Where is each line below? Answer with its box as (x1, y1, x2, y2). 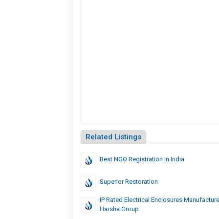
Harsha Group (99, 205, 139, 213)
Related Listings (85, 132, 141, 141)
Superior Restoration (99, 177, 158, 185)
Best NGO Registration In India (99, 155, 184, 163)
